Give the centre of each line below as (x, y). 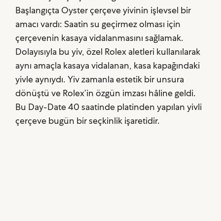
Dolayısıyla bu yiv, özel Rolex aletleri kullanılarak (108, 51)
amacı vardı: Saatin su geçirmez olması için (98, 24)
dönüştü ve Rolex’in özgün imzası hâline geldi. (106, 93)
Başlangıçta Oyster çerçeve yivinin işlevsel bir (103, 10)
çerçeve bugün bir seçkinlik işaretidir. (88, 120)
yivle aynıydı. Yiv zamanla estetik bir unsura (100, 79)
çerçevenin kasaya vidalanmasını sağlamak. (100, 37)
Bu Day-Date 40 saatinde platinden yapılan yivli (109, 107)
